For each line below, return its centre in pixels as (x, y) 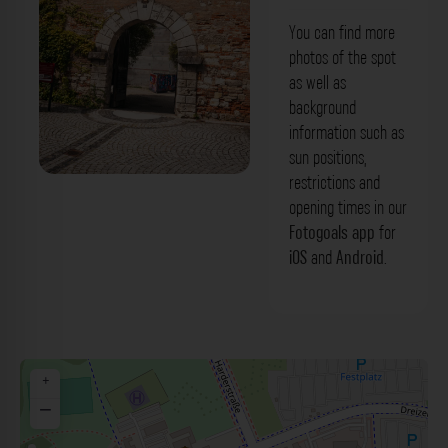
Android (359, 257)
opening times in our (347, 207)
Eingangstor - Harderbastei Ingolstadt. (144, 191)
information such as (346, 132)
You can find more (341, 32)
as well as (317, 82)
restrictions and (334, 182)
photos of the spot (342, 57)
